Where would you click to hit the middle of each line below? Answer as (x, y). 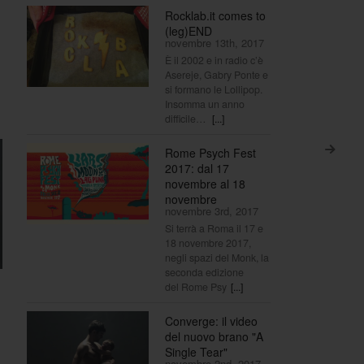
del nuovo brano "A (214, 336)
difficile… (186, 118)
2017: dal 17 (197, 168)
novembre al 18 (205, 183)
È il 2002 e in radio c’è (214, 60)
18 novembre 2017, (208, 243)
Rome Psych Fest (210, 152)
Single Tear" (196, 351)
